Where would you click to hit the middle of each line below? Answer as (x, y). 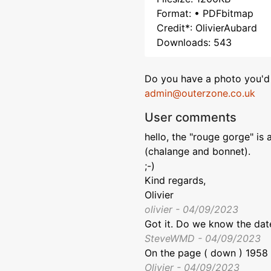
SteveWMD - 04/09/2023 (203, 238)
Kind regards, (175, 180)
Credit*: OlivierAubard (207, 28)
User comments (191, 117)
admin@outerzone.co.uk (200, 93)
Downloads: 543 (194, 42)
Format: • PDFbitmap (205, 13)
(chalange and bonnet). (198, 151)
